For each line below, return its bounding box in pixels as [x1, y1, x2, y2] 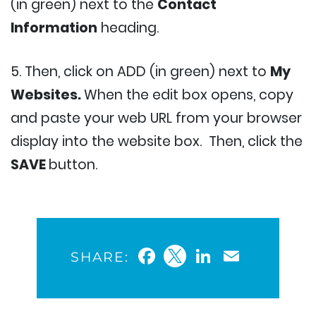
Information [11, 18, 97, 38]
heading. [97, 18, 159, 38]
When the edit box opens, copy [84, 85, 293, 105]
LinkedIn [214, 240, 303, 272]
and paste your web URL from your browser [11, 109, 302, 128]
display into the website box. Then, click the [11, 132, 303, 152]
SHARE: [70, 248, 130, 266]
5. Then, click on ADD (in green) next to [11, 62, 270, 82]
